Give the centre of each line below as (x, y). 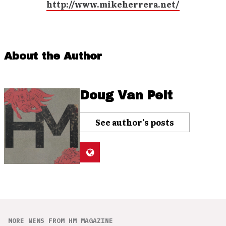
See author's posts (135, 122)
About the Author (53, 56)
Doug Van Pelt (126, 96)
